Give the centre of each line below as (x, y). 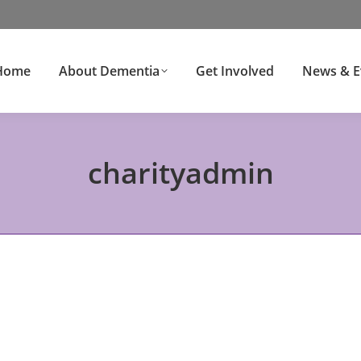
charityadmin (180, 173)
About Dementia (109, 71)
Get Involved (235, 71)
